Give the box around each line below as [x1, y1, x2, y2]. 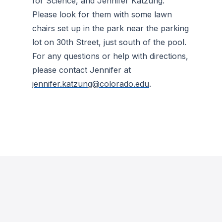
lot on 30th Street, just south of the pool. [32, 37, 186, 47]
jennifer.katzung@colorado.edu [32, 79, 149, 89]
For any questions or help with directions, [32, 51, 188, 61]
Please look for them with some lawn [32, 9, 172, 19]
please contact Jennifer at [32, 65, 131, 75]
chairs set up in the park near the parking [32, 23, 189, 33]
